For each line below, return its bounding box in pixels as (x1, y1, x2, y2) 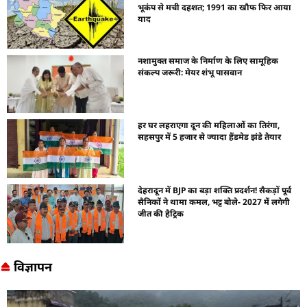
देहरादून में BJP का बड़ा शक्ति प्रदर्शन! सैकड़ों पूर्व (138, 184, 292, 196)
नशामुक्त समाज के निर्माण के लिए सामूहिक (138, 54, 279, 66)
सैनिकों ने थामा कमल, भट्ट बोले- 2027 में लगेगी (138, 195, 291, 208)
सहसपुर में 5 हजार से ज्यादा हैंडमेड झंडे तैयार (138, 131, 282, 143)
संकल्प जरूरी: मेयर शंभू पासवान (138, 66, 243, 78)
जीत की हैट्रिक (138, 207, 184, 219)
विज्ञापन (13, 258, 52, 275)
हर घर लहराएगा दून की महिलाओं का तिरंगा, (138, 119, 280, 132)
